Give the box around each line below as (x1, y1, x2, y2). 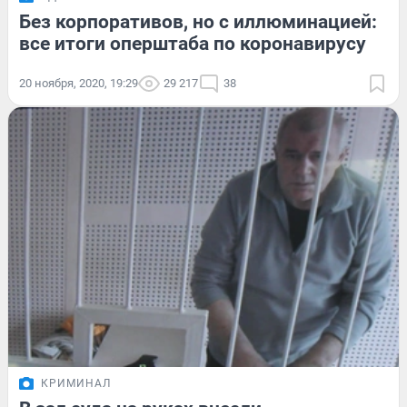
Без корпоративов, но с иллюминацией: (19, 10, 377, 33)
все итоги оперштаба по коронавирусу (19, 32, 366, 55)
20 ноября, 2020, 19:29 (19, 75, 138, 90)
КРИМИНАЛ (41, 377, 111, 391)
